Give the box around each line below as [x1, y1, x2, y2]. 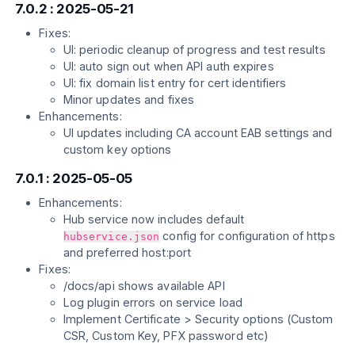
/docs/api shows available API [63, 278, 225, 292]
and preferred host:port [63, 245, 192, 259]
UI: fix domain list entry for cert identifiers [63, 76, 287, 90]
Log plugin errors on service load [63, 295, 243, 309]
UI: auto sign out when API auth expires [63, 59, 274, 74]
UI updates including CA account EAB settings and [63, 126, 333, 140]
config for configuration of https [159, 228, 335, 242]
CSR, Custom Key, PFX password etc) [63, 328, 269, 342]
